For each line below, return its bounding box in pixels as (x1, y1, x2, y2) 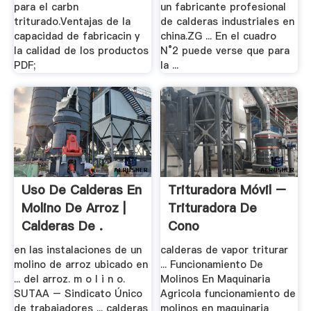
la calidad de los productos (13, 44, 149, 58)
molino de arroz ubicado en (13, 258, 148, 272)
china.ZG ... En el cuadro (160, 29, 277, 44)
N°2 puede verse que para (160, 44, 290, 58)
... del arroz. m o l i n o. (13, 272, 125, 287)
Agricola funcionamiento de (160, 287, 296, 301)
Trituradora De (168, 199, 258, 217)
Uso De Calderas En (21, 180, 142, 199)
